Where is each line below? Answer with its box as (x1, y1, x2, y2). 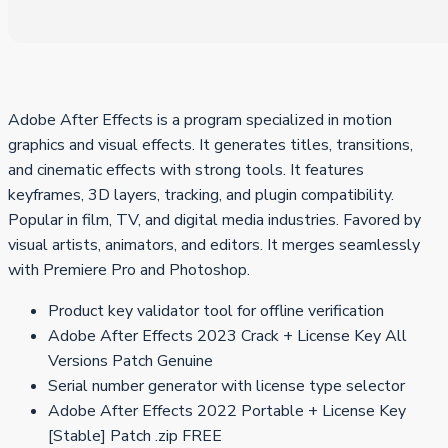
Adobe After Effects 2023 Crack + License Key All (48, 325, 407, 348)
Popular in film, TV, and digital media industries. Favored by (8, 209, 421, 232)
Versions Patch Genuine (48, 350, 213, 373)
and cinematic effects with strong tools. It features (8, 159, 364, 182)
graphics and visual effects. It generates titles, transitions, (8, 134, 413, 157)
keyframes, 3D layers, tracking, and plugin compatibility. (8, 184, 394, 207)
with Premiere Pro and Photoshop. (8, 259, 250, 282)
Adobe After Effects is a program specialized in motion (8, 109, 392, 132)
